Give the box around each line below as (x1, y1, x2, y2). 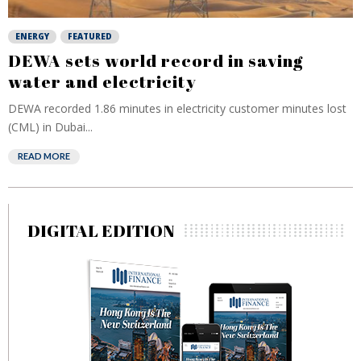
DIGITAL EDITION (27, 219, 175, 242)
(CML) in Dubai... (8, 119, 93, 135)
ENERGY (15, 31, 49, 42)
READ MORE (18, 151, 70, 161)
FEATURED (68, 31, 112, 42)
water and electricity (8, 70, 197, 93)
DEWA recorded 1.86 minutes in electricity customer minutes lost (8, 101, 346, 116)
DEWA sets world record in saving (8, 49, 303, 72)
